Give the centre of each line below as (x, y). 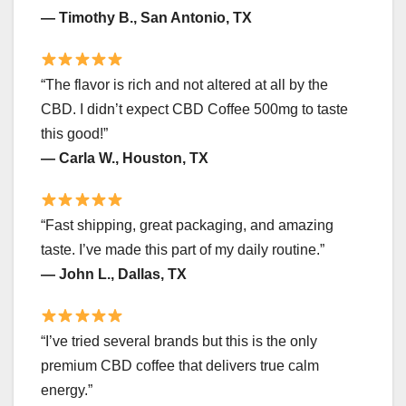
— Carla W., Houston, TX (125, 158)
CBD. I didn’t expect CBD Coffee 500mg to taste (194, 109)
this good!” (74, 133)
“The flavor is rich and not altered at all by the (184, 84)
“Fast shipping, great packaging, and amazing (187, 225)
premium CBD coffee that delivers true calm (180, 365)
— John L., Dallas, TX (114, 274)
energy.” (67, 390)
